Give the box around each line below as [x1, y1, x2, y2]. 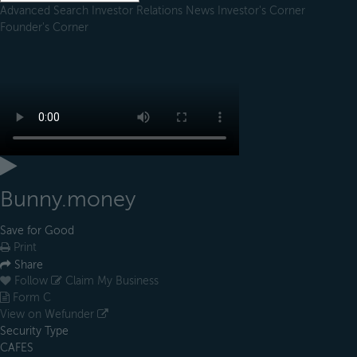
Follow [14, 275, 48, 288]
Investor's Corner [218, 4, 305, 17]
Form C [10, 292, 51, 304]
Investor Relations [92, 4, 186, 17]
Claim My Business [62, 275, 159, 288]
